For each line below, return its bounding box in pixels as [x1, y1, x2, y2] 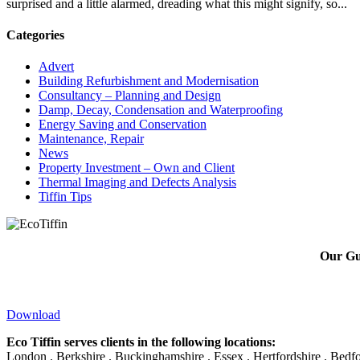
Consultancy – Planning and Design [39, 88, 221, 103]
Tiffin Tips [39, 190, 92, 204]
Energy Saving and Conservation [39, 117, 207, 132]
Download [6, 307, 60, 321]
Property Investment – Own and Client [39, 161, 235, 175]
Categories [6, 28, 64, 43]
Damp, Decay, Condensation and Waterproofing [39, 103, 283, 117]
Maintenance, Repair [39, 132, 144, 146]
